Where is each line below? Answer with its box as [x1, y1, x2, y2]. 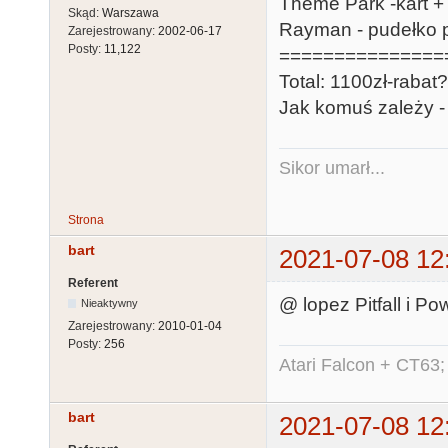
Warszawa [102, 6, 159, 21]
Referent [68, 276, 118, 291]
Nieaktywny [81, 297, 139, 310]
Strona [68, 212, 104, 227]
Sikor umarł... [279, 157, 385, 178]
